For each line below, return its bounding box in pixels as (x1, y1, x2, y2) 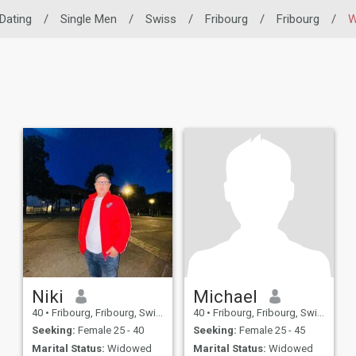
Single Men (60, 12, 117, 26)
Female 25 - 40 (75, 324, 144, 337)
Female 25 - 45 (236, 324, 305, 337)
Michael (192, 285, 257, 307)
